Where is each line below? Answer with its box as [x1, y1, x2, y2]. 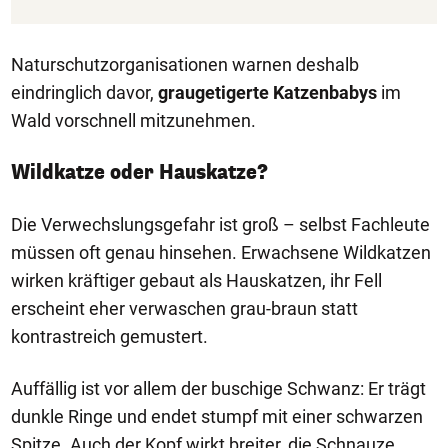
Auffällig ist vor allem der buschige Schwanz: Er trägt [11, 377, 426, 399]
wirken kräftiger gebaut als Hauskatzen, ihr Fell [11, 269, 382, 291]
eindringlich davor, [11, 81, 158, 103]
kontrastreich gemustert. [11, 325, 208, 347]
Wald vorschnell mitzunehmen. [11, 109, 256, 131]
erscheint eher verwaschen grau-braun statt [11, 297, 358, 319]
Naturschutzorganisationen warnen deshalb [11, 53, 359, 75]
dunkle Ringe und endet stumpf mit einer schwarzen [11, 405, 423, 427]
